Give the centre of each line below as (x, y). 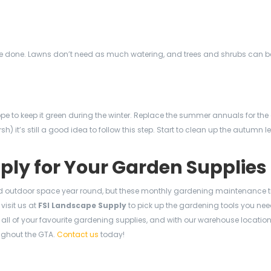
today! (112, 234)
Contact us (78, 234)
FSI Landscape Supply (82, 205)
